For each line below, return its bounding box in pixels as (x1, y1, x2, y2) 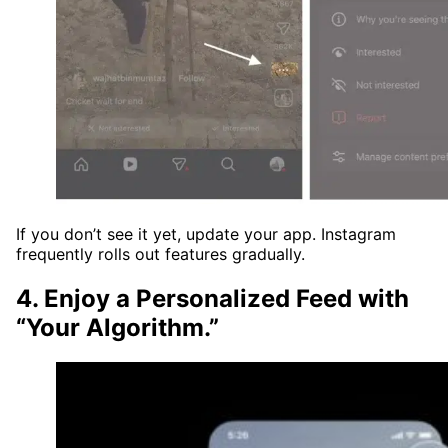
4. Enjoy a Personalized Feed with (16, 283, 409, 313)
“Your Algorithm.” (16, 312, 219, 342)
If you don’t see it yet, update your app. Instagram (16, 224, 396, 244)
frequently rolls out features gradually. (16, 244, 305, 264)
